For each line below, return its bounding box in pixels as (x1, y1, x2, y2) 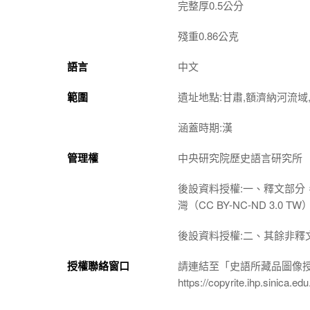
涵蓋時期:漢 (178, 119, 232, 134)
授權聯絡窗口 (67, 257, 129, 273)
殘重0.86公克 (178, 28, 239, 43)
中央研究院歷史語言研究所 (178, 149, 302, 165)
